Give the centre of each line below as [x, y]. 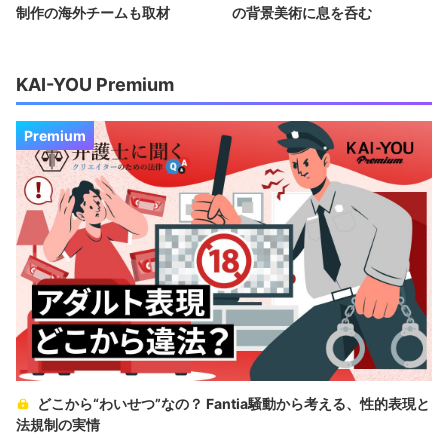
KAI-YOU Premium [95, 85]
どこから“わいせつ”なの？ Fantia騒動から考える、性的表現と [232, 404]
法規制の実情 [58, 425]
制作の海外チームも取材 [93, 13]
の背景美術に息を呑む [302, 13]
